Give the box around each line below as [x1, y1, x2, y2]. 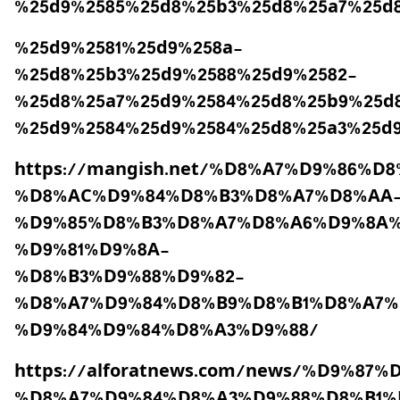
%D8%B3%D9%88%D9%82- [14, 262, 244, 294]
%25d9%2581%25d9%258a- [14, 33, 242, 65]
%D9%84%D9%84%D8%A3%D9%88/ [14, 315, 319, 347]
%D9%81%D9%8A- [14, 235, 169, 267]
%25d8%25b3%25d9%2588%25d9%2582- [14, 60, 356, 92]
